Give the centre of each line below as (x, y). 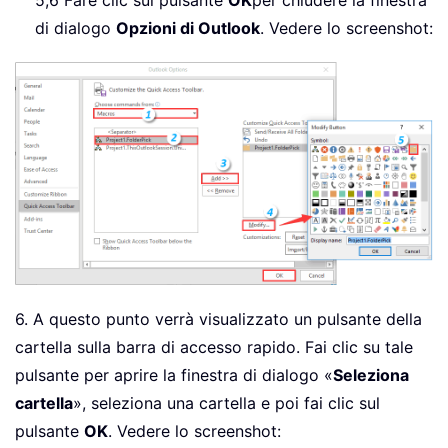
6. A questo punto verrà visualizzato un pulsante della (218, 318)
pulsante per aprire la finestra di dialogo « (174, 374)
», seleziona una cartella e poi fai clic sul (226, 402)
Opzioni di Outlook (188, 27)
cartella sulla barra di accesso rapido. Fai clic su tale (214, 346)
